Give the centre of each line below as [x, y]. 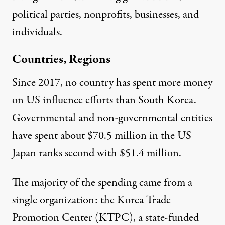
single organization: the [65, 200]
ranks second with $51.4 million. [110, 153]
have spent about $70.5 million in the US [102, 135]
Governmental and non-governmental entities [112, 118]
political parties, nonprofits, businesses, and [105, 14]
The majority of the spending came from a [102, 183]
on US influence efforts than [75, 100]
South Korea [166, 100]
